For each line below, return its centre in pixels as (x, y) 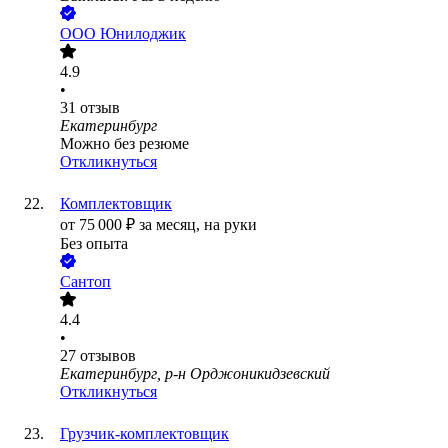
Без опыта (94, 244)
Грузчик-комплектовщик (144, 434)
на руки (230, 225)
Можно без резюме (124, 144)
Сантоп (85, 282)
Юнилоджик (143, 34)
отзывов (108, 356)
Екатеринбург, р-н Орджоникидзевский (195, 374)
